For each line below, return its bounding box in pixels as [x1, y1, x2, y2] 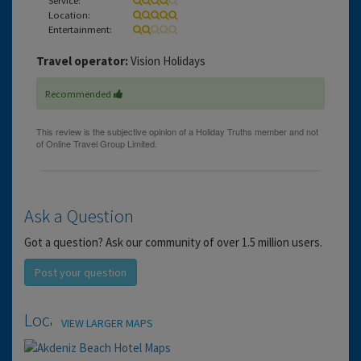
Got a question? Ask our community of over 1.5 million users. [24, 234, 322, 250]
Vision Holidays [128, 52, 205, 68]
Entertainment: [48, 22, 112, 35]
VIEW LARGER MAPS [61, 315, 153, 330]
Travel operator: [36, 52, 128, 68]
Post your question [35, 264, 127, 280]
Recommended [45, 86, 114, 100]
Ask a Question [24, 204, 134, 227]
